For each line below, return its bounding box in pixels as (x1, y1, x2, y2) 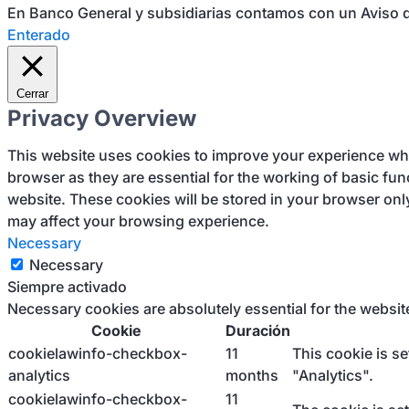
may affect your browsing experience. (7, 212, 269, 230)
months (225, 366, 278, 384)
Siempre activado (7, 278, 127, 296)
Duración (225, 321, 290, 340)
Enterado (7, 26, 70, 44)
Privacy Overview (7, 105, 196, 131)
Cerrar (16, 87, 48, 100)
